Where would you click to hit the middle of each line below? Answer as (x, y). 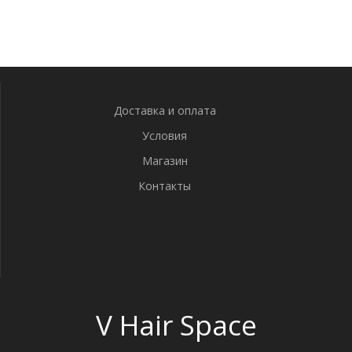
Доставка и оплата (165, 110)
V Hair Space (176, 325)
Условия (165, 136)
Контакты (165, 186)
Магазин (165, 161)
